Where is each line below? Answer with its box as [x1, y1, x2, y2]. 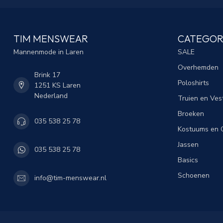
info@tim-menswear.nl [34, 173, 107, 183]
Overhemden [178, 62, 219, 72]
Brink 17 [34, 70, 60, 80]
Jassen [178, 139, 199, 149]
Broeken [178, 109, 204, 118]
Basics [178, 155, 198, 165]
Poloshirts [178, 78, 209, 88]
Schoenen [178, 170, 210, 180]
